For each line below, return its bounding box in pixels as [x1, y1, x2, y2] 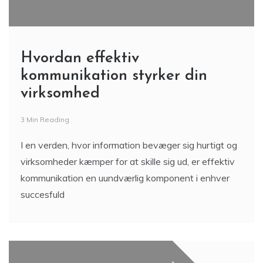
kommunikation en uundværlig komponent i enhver [21, 172, 230, 184]
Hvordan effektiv [21, 50, 139, 66]
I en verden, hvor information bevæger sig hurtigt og [21, 139, 237, 151]
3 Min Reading [21, 115, 69, 124]
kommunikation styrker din [21, 68, 207, 84]
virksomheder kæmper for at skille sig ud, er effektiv [21, 156, 235, 167]
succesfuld [21, 188, 65, 200]
